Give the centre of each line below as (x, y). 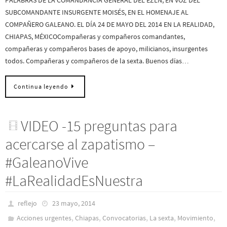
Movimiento (196, 218)
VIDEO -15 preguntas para (99, 126)
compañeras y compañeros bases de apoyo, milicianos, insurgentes (106, 48)
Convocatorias (124, 218)
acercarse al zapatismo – (80, 144)
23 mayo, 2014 (73, 203)
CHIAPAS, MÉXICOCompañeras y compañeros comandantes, (95, 36)
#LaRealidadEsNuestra (74, 181)
